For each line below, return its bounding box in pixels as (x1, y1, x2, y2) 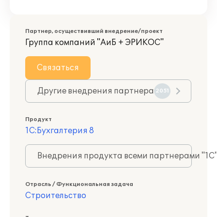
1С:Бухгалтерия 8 (25, 126, 94, 136)
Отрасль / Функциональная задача (25, 181, 133, 187)
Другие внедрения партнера (37, 86, 154, 96)
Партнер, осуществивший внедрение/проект (25, 28, 163, 34)
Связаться (37, 63, 79, 73)
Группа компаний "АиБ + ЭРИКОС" (25, 38, 164, 47)
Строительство (25, 191, 86, 201)
